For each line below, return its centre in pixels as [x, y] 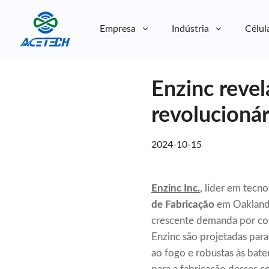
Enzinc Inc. [176, 189]
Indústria [190, 29]
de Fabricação [183, 205]
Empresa [118, 29]
